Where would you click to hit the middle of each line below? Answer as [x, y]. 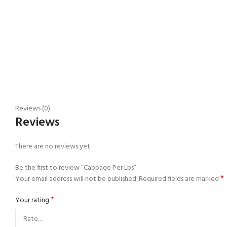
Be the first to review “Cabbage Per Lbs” [76, 168]
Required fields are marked [180, 179]
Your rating [33, 200]
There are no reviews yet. [53, 146]
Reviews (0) [33, 108]
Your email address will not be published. [76, 179]
